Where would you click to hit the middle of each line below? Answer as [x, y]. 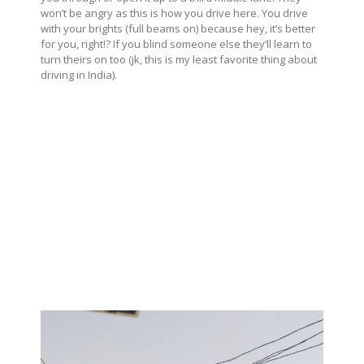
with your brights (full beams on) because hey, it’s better [178, 29]
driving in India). [79, 75]
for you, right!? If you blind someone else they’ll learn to [176, 44]
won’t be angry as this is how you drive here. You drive [174, 13]
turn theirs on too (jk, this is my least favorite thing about [179, 60]
